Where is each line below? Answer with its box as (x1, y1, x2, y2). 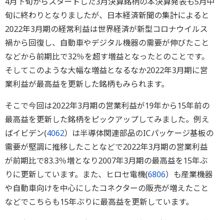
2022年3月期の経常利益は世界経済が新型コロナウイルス (5, 24, 208, 34)
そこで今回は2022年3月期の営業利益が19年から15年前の (5, 100, 210, 111)
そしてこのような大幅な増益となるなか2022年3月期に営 (5, 65, 208, 76)
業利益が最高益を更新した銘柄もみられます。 (5, 79, 169, 89)
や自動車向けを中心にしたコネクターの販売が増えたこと (5, 183, 209, 193)
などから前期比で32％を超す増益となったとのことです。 (5, 51, 209, 62)
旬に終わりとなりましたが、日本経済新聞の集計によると (5, 10, 209, 21)
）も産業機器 (165, 169, 213, 180)
